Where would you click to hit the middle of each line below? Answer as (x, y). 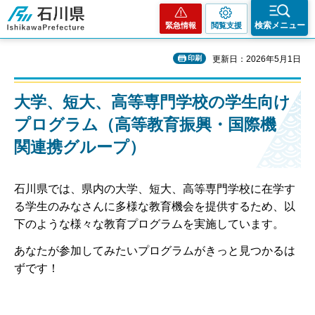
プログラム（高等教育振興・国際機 (145, 124)
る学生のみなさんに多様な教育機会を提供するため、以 (155, 207)
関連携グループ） (80, 147)
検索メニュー (279, 25)
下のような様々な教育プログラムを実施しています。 (149, 224)
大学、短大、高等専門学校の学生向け (152, 102)
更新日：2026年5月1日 (257, 59)
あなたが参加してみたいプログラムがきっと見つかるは (155, 250)
